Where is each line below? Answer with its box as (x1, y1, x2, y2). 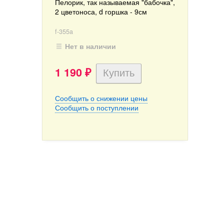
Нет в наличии (64, 41, 116, 51)
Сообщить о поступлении (55, 102, 138, 112)
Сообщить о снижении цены (55, 93, 147, 103)
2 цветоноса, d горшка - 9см (55, 6, 147, 16)
